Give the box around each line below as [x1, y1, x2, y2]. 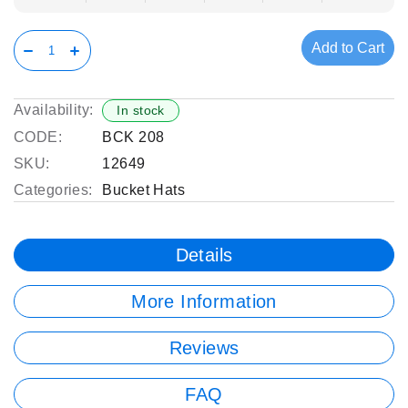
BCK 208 [102, 129, 165, 145]
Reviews [168, 338, 240, 358]
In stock [117, 103, 165, 117]
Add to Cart [311, 40, 384, 56]
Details [175, 245, 233, 265]
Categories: [14, 182, 93, 198]
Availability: [14, 102, 94, 117]
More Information [131, 291, 277, 311]
